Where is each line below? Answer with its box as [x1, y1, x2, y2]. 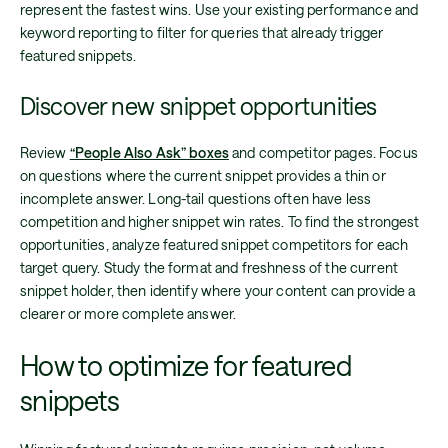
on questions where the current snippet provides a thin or [19, 166, 386, 184]
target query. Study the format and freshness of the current [19, 258, 399, 276]
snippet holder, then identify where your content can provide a [19, 281, 416, 299]
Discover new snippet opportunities [19, 91, 377, 120]
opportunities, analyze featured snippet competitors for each [19, 235, 409, 253]
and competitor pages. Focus [228, 143, 418, 161]
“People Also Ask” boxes [69, 143, 229, 161]
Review [19, 143, 70, 161]
